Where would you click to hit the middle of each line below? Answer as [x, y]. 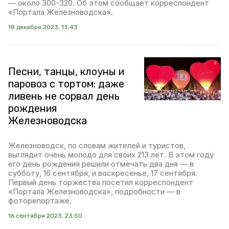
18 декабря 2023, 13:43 [43, 27]
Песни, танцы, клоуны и [66, 72]
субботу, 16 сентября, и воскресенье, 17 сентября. [103, 173]
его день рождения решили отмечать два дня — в [101, 164]
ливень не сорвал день [64, 96]
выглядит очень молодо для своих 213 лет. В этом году [111, 155]
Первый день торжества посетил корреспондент [101, 182]
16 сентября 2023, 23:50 [45, 216]
